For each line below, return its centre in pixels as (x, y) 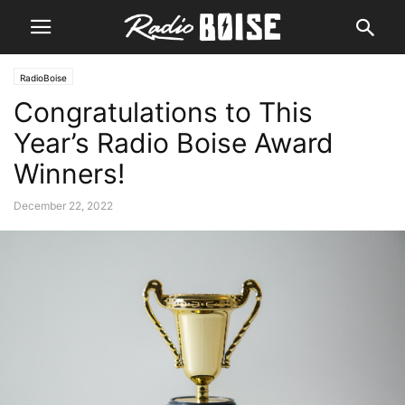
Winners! (69, 174)
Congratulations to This (163, 112)
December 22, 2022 (63, 206)
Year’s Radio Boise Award (174, 143)
